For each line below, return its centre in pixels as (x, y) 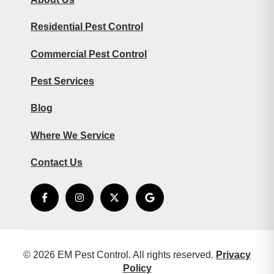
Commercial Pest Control (89, 54)
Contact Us (57, 163)
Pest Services (62, 81)
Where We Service (73, 135)
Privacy (233, 254)
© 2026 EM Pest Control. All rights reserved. (120, 254)
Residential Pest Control (87, 27)
